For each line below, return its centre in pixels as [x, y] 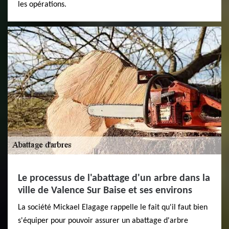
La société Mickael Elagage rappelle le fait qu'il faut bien [113, 207]
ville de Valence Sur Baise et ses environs [105, 190]
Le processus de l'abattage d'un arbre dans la [114, 178]
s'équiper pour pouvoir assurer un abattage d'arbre [103, 221]
